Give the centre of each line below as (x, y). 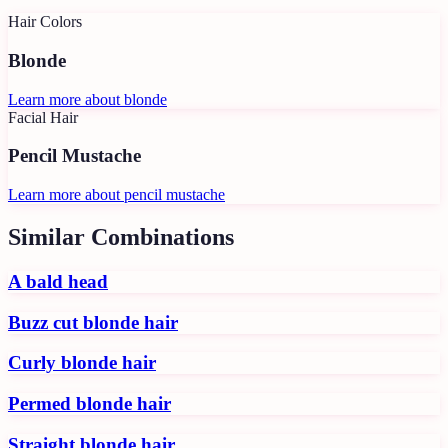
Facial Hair (43, 117)
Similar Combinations (121, 236)
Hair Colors (45, 22)
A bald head (58, 281)
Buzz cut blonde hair (93, 322)
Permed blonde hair (89, 404)
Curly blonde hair (82, 363)
